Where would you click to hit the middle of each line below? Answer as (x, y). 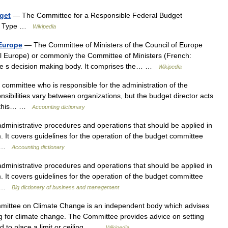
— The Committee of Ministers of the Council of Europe (112, 45)
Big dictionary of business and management (65, 187)
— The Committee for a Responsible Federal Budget (96, 15)
